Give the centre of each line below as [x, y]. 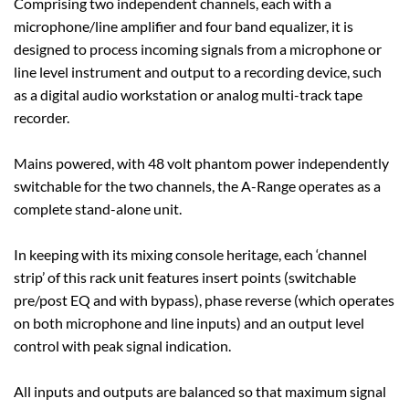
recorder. [42, 118]
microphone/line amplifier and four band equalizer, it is [184, 26]
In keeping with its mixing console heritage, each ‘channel [190, 255]
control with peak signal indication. [122, 346]
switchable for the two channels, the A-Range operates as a [197, 186]
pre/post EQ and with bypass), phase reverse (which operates [204, 300]
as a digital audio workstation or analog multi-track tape [188, 95]
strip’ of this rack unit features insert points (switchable [185, 278]
